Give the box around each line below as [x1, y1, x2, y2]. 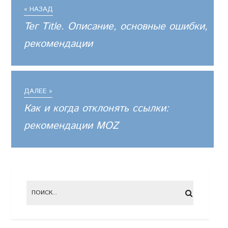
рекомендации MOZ [24, 118, 119, 133]
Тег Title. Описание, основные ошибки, [24, 19, 208, 34]
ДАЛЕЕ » [24, 86, 53, 96]
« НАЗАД [24, 4, 53, 14]
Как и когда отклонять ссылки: [24, 101, 169, 116]
